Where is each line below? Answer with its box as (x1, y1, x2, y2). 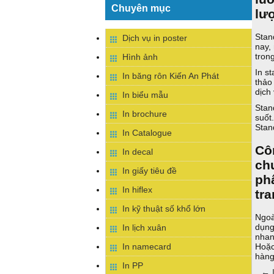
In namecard (122, 242, 171, 251)
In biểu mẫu (122, 90, 168, 100)
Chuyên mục (111, 2, 171, 13)
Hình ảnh (122, 52, 158, 62)
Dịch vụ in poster (122, 33, 187, 43)
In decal (122, 147, 153, 157)
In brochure (122, 109, 167, 119)
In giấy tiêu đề (122, 166, 177, 176)
